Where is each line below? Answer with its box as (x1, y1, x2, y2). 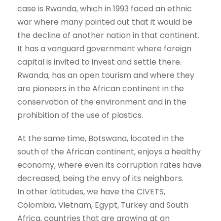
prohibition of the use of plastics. (17, 109, 143, 121)
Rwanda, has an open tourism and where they (17, 69, 194, 81)
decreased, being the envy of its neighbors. (17, 172, 184, 184)
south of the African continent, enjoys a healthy (17, 146, 201, 157)
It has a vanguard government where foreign (17, 42, 191, 54)
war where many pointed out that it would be (17, 16, 192, 28)
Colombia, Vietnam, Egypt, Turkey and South (17, 199, 188, 211)
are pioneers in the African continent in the (17, 82, 184, 94)
